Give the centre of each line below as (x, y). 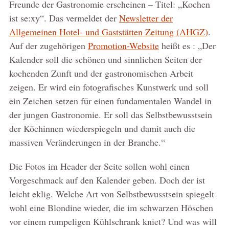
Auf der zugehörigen (48, 45)
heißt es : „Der (187, 45)
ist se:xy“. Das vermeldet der (64, 18)
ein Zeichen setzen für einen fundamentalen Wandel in (110, 100)
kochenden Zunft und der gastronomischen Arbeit (101, 73)
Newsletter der (146, 18)
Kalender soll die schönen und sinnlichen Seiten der (105, 59)
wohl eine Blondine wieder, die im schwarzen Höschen (111, 207)
